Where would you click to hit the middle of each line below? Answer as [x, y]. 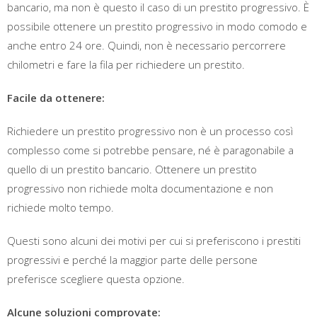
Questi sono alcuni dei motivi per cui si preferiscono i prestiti [154, 241]
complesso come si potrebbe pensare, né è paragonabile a [150, 150]
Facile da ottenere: [56, 98]
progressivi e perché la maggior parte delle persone [132, 260]
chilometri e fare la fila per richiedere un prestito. [126, 65]
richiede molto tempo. [60, 208]
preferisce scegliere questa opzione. [96, 279]
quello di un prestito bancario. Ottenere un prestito [132, 169]
